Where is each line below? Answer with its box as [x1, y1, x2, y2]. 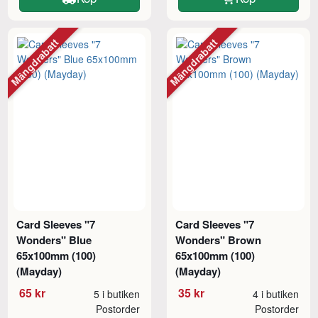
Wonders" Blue [16, 231, 92, 248]
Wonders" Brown [175, 231, 262, 248]
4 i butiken [252, 286, 299, 301]
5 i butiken [93, 286, 140, 301]
